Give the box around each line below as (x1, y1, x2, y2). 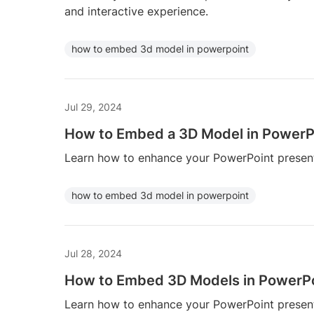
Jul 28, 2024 (64, 247, 122, 259)
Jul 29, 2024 (64, 101, 122, 113)
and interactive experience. (64, 4, 208, 18)
